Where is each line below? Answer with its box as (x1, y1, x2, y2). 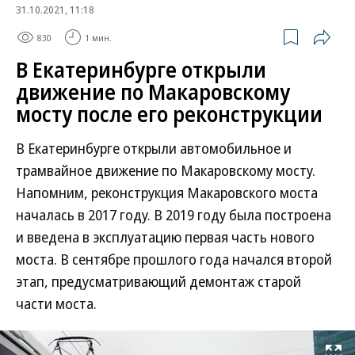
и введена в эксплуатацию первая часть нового (16, 227, 315, 246)
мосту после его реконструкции (16, 100, 323, 128)
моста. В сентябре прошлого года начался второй (16, 250, 332, 269)
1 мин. (85, 31, 112, 44)
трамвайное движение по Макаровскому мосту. (16, 161, 315, 180)
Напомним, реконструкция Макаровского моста (16, 183, 318, 202)
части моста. (16, 294, 97, 313)
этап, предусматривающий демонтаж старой (16, 272, 301, 291)
